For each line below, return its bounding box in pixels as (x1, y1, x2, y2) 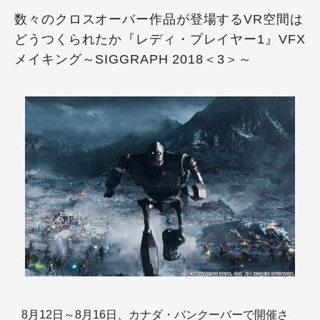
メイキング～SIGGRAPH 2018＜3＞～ (14, 52, 252, 66)
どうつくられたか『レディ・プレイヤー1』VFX (14, 32, 306, 46)
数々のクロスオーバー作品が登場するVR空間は (14, 12, 304, 26)
